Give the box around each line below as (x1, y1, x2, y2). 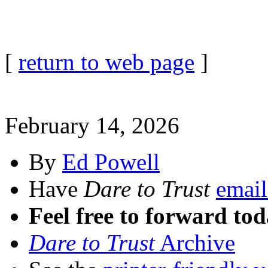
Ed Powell (62, 149, 160, 175)
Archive (155, 230, 235, 255)
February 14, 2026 (5, 112, 179, 138)
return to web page (19, 49, 194, 75)
